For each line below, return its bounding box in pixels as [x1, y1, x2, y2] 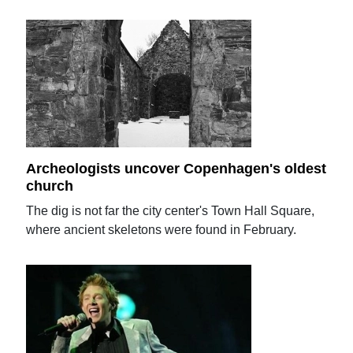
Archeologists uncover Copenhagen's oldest [26, 160, 327, 176]
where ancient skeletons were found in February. [26, 222, 297, 236]
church [26, 177, 74, 194]
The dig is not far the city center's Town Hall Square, [26, 203, 315, 217]
